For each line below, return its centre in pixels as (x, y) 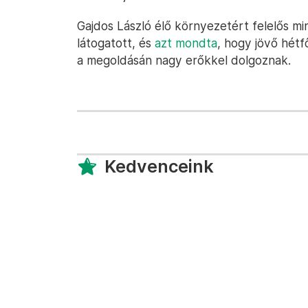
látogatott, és (116, 43)
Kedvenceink (159, 166)
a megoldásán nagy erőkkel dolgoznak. (184, 60)
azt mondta (186, 43)
